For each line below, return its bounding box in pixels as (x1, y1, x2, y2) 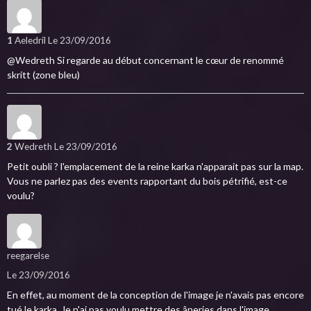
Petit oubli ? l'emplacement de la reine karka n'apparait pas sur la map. (7, 160, 303, 172)
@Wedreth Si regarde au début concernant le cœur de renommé (7, 53, 284, 66)
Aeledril (15, 34, 48, 46)
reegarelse (7, 249, 49, 261)
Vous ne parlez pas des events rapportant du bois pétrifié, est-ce (7, 174, 287, 187)
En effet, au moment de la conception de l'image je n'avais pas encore (7, 288, 304, 301)
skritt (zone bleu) (7, 68, 80, 81)
